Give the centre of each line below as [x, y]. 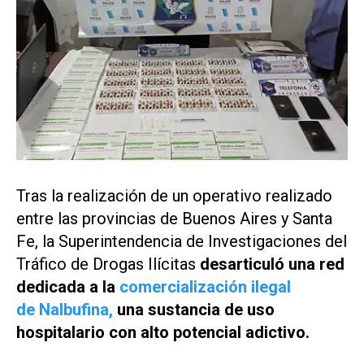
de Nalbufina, [65, 309]
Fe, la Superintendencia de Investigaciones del [182, 241]
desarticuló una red [272, 264]
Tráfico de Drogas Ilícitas [108, 264]
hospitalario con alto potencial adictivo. [163, 332]
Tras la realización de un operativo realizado [174, 195]
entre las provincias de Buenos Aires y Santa [174, 218]
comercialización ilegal [205, 286]
